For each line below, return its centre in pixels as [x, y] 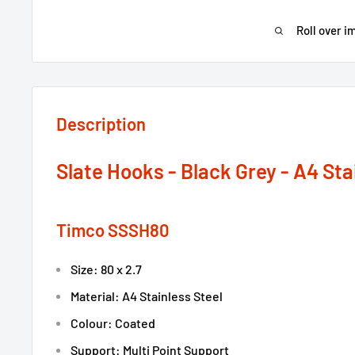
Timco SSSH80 [113, 230]
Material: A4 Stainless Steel [147, 296]
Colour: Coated [113, 323]
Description [101, 123]
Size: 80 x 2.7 [106, 269]
